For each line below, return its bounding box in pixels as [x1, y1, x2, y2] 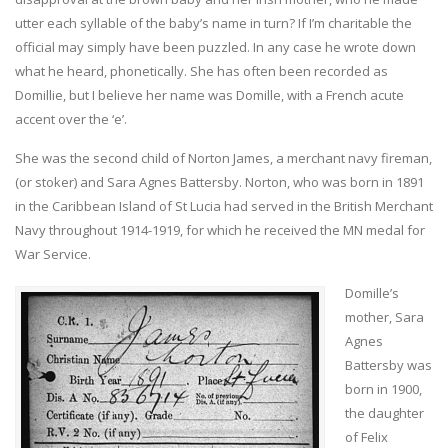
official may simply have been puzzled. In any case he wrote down [15, 38, 416, 57]
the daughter [345, 404, 424, 423]
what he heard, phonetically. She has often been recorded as [15, 62, 388, 81]
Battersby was [345, 356, 432, 375]
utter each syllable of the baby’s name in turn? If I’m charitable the [15, 14, 412, 33]
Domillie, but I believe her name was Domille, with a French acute [15, 86, 404, 105]
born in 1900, [345, 380, 422, 399]
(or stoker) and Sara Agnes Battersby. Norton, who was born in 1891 [15, 173, 424, 192]
